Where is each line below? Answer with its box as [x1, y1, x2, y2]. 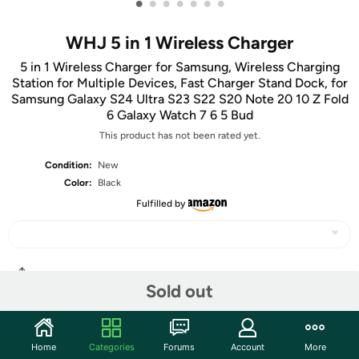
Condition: [45, 159, 93, 171]
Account [230, 341, 264, 353]
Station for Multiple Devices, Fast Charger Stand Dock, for [11, 75, 348, 91]
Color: [64, 177, 93, 188]
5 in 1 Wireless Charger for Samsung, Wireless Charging [19, 59, 340, 75]
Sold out [146, 280, 213, 302]
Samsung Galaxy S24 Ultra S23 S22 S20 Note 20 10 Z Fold [10, 91, 349, 107]
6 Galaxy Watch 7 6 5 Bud [106, 107, 253, 123]
